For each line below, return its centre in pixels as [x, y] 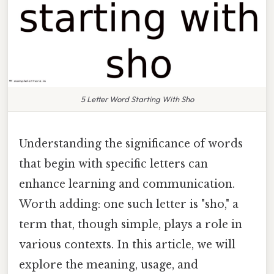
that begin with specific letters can [113, 164]
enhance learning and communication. [127, 184]
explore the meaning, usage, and [109, 265]
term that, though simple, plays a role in [131, 224]
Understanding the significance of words [131, 143]
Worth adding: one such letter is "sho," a [129, 204]
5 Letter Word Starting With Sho [137, 99]
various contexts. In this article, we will [127, 244]
